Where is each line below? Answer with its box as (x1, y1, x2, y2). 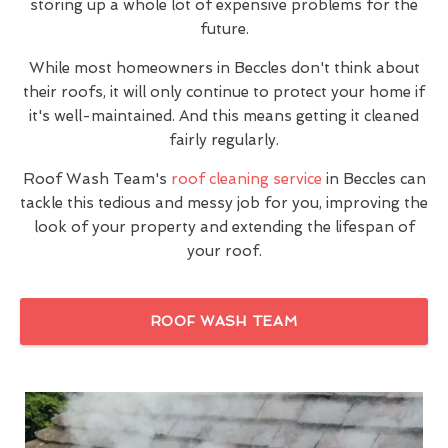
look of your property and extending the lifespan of (33, 217, 415, 236)
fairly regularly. (169, 130, 279, 149)
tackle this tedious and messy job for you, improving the (20, 193, 428, 212)
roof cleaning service (170, 169, 322, 188)
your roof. (186, 241, 262, 260)
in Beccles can (321, 169, 426, 188)
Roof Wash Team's (22, 169, 171, 188)
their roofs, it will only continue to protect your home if (23, 82, 425, 101)
